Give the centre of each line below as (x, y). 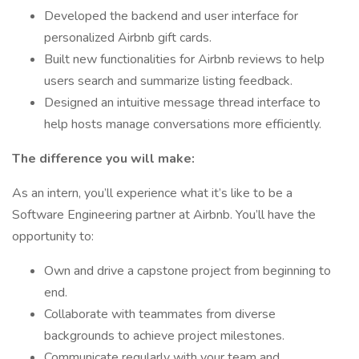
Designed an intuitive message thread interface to (182, 103)
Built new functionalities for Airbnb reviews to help (184, 59)
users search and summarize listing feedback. (168, 81)
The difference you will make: (103, 159)
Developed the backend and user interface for (171, 16)
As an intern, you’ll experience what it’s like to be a (152, 193)
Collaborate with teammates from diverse (160, 314)
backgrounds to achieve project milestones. (164, 336)
